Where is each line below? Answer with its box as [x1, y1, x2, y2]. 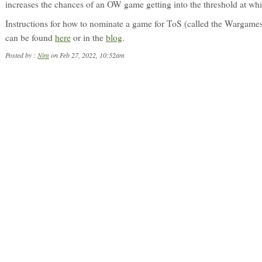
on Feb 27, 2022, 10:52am [49, 50, 125, 60]
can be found [5, 32, 55, 43]
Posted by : [5, 50, 37, 60]
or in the [71, 32, 106, 43]
